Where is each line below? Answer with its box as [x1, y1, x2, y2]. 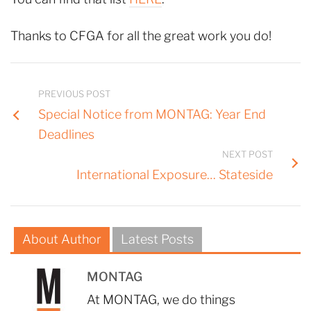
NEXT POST [222, 149, 273, 160]
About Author [22, 232, 101, 246]
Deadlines [38, 127, 94, 142]
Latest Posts [121, 232, 194, 246]
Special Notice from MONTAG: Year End [38, 107, 266, 121]
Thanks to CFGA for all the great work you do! [10, 28, 271, 43]
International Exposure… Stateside [76, 167, 273, 182]
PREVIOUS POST [38, 88, 110, 99]
